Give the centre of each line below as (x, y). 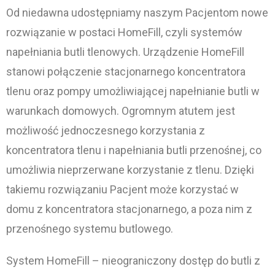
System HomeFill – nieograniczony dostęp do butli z (133, 261)
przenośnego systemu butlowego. (90, 229)
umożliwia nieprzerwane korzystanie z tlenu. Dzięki (130, 170)
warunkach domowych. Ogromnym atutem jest (121, 111)
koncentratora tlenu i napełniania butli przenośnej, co (134, 150)
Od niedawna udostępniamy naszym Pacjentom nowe (137, 13)
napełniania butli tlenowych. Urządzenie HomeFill (125, 52)
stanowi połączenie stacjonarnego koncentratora (126, 72)
